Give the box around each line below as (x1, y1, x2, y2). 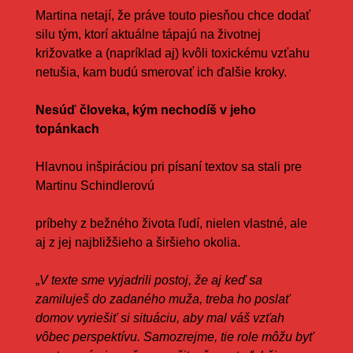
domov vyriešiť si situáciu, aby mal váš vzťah (35, 310, 284, 325)
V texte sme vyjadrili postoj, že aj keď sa (39, 273, 262, 287)
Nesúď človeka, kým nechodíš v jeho (35, 102, 256, 117)
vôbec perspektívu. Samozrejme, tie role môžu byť (35, 329, 314, 344)
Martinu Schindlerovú (35, 178, 154, 192)
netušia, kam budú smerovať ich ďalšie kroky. (35, 65, 287, 79)
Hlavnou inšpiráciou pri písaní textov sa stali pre (35, 159, 302, 173)
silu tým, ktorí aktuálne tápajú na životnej (35, 27, 261, 41)
